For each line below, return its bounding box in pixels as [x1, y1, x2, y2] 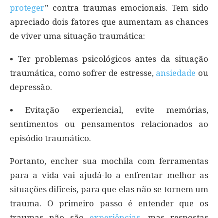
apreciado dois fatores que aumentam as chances [10, 17, 208, 27]
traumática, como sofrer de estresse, [10, 68, 156, 78]
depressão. [10, 82, 52, 92]
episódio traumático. [10, 133, 91, 143]
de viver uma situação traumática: [10, 31, 145, 41]
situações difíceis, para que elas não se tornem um [10, 184, 208, 194]
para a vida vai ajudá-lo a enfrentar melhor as [10, 170, 208, 180]
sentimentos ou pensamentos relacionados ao [10, 119, 208, 129]
